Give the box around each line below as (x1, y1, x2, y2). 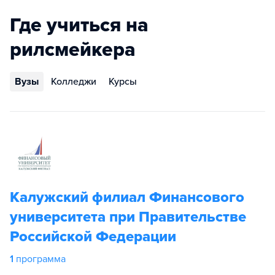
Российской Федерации (10, 228, 176, 246)
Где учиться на (10, 14, 149, 37)
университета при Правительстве (10, 208, 246, 226)
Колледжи (51, 76, 96, 88)
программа (16, 253, 66, 265)
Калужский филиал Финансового (10, 188, 244, 206)
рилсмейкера (10, 38, 136, 61)
